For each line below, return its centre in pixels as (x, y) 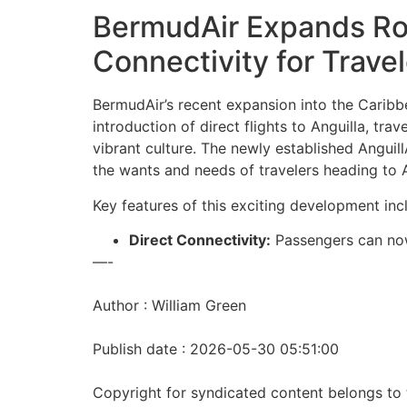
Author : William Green (169, 305)
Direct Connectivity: (200, 239)
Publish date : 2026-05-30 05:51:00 (216, 348)
